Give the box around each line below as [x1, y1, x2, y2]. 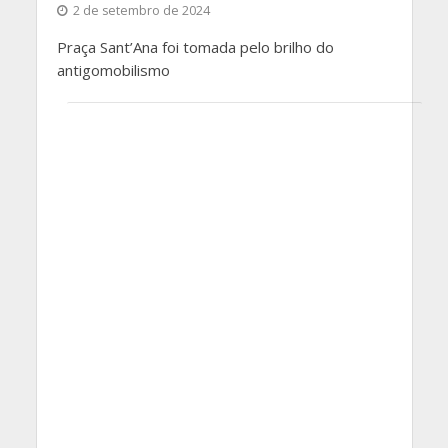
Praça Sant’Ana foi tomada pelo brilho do [56, 37, 334, 58]
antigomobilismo [56, 60, 170, 81]
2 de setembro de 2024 [72, 2, 210, 20]
